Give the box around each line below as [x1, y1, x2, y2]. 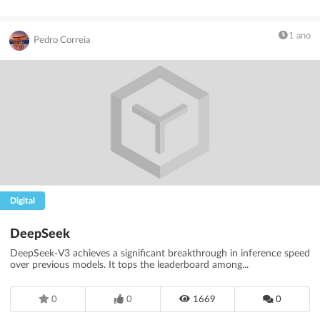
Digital [10, 196, 35, 205]
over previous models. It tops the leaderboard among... [10, 260, 249, 271]
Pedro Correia [34, 36, 91, 46]
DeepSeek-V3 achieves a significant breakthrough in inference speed [10, 249, 310, 259]
